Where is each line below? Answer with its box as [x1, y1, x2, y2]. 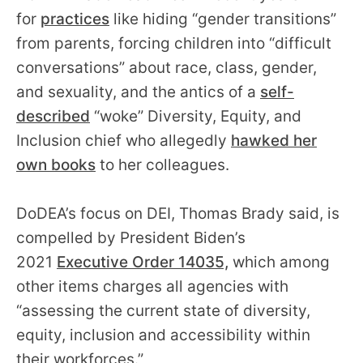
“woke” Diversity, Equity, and [90, 106, 301, 126]
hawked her [231, 130, 317, 150]
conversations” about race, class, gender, [16, 58, 317, 77]
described [16, 106, 90, 126]
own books [16, 155, 96, 174]
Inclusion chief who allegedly [16, 130, 231, 150]
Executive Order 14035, [57, 252, 228, 271]
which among [228, 252, 330, 271]
